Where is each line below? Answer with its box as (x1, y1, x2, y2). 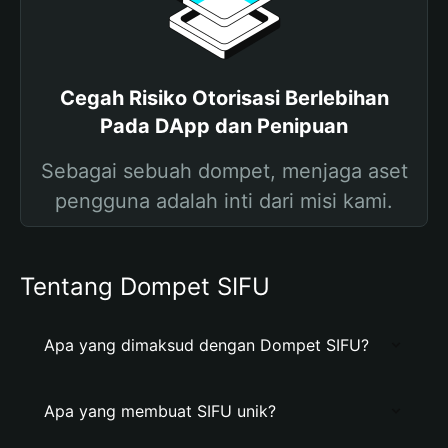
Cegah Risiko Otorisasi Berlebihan (59, 86, 389, 110)
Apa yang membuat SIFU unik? (44, 401, 276, 421)
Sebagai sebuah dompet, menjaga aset (40, 159, 408, 183)
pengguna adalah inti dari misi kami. (55, 189, 393, 213)
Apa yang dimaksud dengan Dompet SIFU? (44, 335, 369, 355)
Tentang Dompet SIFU (20, 272, 270, 301)
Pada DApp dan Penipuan (100, 114, 348, 138)
